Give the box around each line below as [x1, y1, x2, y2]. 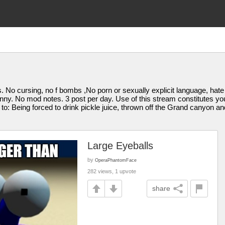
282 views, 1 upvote [87, 168, 136, 174]
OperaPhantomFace [95, 157, 137, 163]
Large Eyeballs [87, 140, 153, 151]
